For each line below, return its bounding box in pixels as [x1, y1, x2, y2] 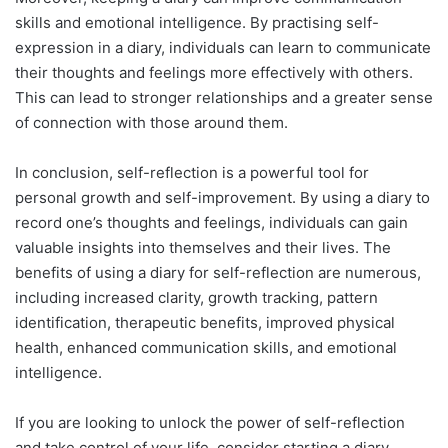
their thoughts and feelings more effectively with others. [15, 63, 413, 82]
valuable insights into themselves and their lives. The [15, 238, 391, 257]
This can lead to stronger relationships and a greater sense [15, 88, 433, 107]
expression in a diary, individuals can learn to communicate [15, 38, 431, 57]
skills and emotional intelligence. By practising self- [15, 13, 379, 32]
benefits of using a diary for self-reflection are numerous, [15, 263, 421, 282]
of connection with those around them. [15, 113, 288, 132]
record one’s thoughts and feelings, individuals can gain [15, 213, 408, 232]
